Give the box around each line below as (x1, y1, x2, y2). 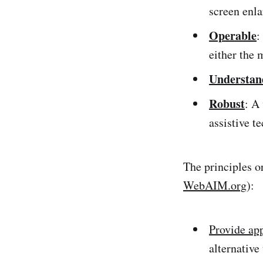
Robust (209, 95, 245, 112)
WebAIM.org (183, 177, 247, 193)
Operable (209, 26, 257, 44)
